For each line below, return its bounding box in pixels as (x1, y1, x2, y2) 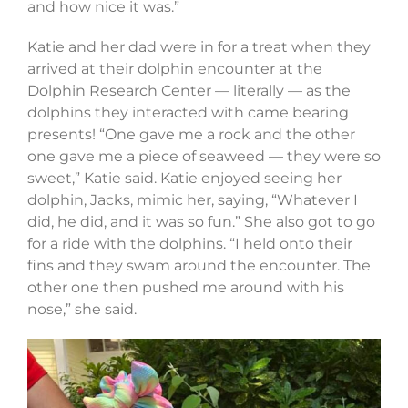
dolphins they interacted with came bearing (26, 104, 349, 122)
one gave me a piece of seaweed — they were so (26, 148, 381, 166)
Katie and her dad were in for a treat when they (26, 38, 371, 56)
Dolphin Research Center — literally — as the (26, 82, 351, 100)
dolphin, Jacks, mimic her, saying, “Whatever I (26, 191, 358, 209)
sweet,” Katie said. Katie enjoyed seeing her (26, 169, 342, 188)
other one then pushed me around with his (26, 279, 344, 297)
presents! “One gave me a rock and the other (26, 126, 355, 144)
